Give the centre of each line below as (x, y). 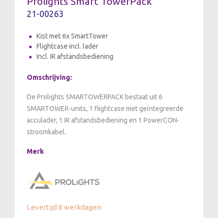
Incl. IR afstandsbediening (75, 56)
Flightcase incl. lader (67, 46)
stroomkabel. (46, 132)
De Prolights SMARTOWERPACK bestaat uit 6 (95, 97)
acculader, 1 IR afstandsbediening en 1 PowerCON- (103, 120)
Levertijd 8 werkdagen (64, 207)
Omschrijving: (49, 77)
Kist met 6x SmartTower (72, 36)
